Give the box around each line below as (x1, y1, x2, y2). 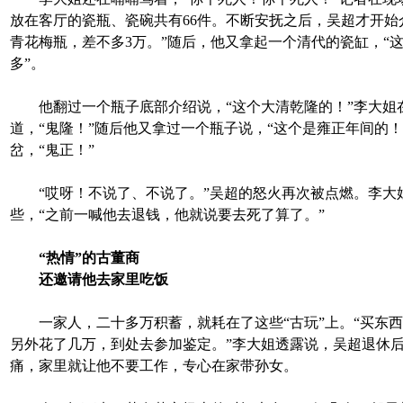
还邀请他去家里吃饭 (39, 271, 168, 287)
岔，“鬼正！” (10, 141, 94, 157)
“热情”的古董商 (39, 249, 139, 265)
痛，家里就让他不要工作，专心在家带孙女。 (10, 357, 298, 373)
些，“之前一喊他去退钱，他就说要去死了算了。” (10, 206, 325, 222)
